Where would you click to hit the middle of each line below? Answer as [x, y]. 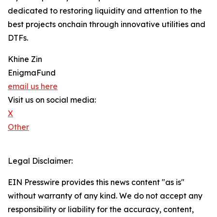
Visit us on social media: [52, 100]
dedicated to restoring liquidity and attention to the [105, 11]
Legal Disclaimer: [40, 161]
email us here [33, 86]
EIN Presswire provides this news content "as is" [96, 182]
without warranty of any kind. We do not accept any [105, 196]
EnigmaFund [32, 73]
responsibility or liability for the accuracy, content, [101, 209]
